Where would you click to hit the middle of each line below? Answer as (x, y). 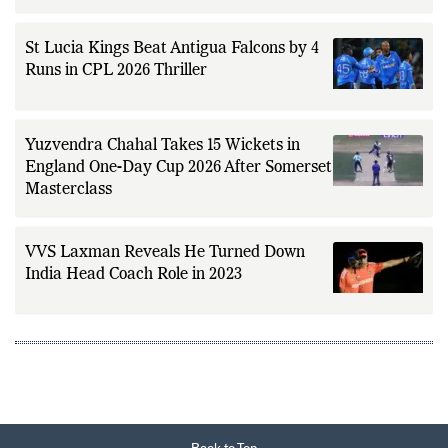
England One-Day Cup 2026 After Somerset (178, 167)
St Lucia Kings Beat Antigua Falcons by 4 (172, 48)
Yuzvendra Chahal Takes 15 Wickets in (162, 145)
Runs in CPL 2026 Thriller (116, 70)
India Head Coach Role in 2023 (133, 274)
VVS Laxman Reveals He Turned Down (165, 252)
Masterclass (68, 189)
